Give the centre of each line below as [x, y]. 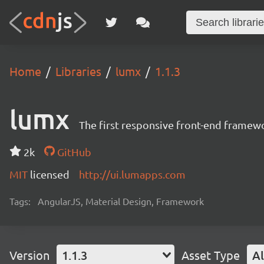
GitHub [73, 152]
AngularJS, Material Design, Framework [121, 201]
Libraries [78, 71]
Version [29, 255]
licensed [50, 174]
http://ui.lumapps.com [132, 174]
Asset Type [211, 255]
